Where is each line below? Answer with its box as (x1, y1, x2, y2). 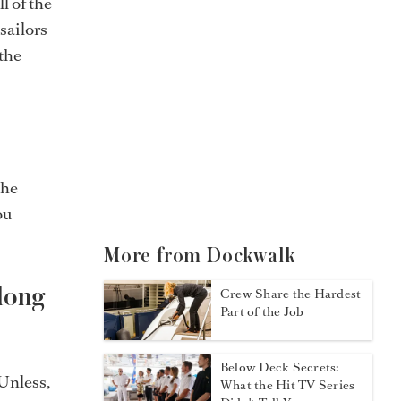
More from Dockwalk (104, 244, 295, 267)
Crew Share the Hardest (220, 285, 362, 303)
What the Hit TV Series (220, 377, 355, 395)
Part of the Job (220, 303, 304, 320)
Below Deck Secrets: (220, 359, 340, 377)
